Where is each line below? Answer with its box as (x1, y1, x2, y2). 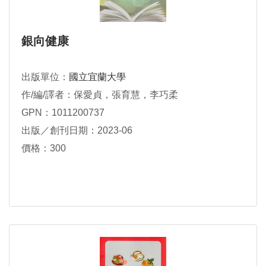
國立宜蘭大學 (69, 72, 126, 83)
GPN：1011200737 (21, 107, 104, 118)
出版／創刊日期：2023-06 (21, 125, 132, 136)
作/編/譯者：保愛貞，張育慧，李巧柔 (21, 90, 178, 100)
